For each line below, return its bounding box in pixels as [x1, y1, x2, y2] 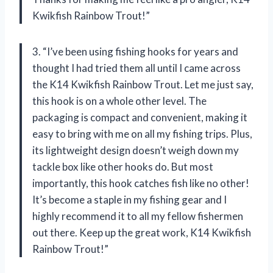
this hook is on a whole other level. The [32, 94, 207, 107]
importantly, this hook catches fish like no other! [32, 176, 249, 190]
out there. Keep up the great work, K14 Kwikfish [32, 225, 251, 239]
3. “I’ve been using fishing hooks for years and [32, 44, 238, 58]
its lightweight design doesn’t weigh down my [32, 143, 239, 157]
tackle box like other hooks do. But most [32, 160, 213, 173]
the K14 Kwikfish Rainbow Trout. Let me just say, [32, 77, 253, 91]
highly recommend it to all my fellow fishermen [32, 209, 243, 222]
